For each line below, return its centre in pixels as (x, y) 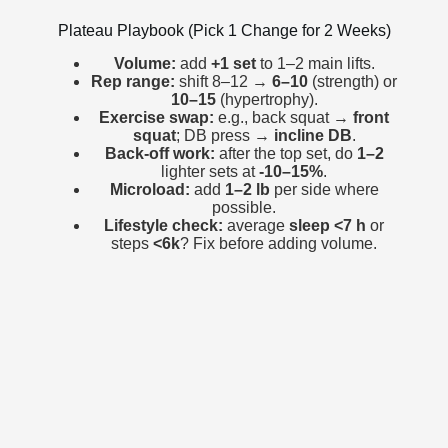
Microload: (149, 190)
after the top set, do (285, 154)
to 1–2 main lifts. (315, 64)
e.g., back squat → (283, 118)
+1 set (233, 64)
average (256, 226)
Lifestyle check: (163, 226)
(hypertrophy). (266, 100)
